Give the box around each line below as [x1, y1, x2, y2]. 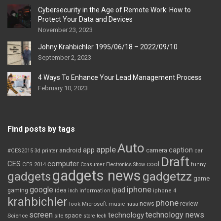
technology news [146, 210, 204, 220]
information [79, 187, 110, 194]
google [30, 185, 53, 194]
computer [47, 159, 79, 168]
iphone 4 [153, 187, 176, 194]
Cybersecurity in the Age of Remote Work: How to [38, 6, 191, 14]
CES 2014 [22, 161, 46, 168]
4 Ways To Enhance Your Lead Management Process [38, 74, 202, 81]
